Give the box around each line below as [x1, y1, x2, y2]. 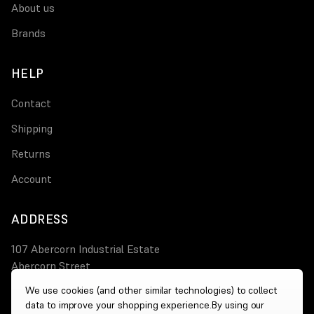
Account [11, 172, 52, 186]
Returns [11, 146, 50, 161]
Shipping [11, 121, 53, 136]
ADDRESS [11, 211, 69, 228]
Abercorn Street [11, 259, 90, 273]
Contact [11, 96, 51, 111]
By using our [211, 299, 265, 311]
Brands [11, 26, 46, 41]
